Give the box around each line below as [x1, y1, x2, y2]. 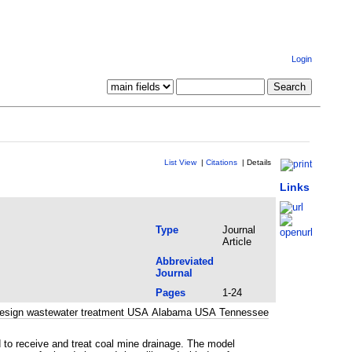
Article [222, 235, 251, 247]
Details [246, 157, 271, 167]
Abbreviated [155, 255, 214, 267]
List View [163, 157, 196, 167]
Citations [205, 157, 237, 167]
